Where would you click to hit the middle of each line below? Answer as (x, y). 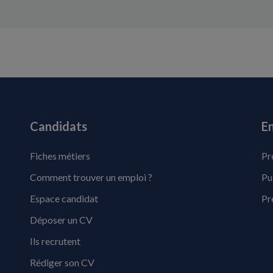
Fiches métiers (60, 156)
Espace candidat (64, 198)
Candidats (58, 126)
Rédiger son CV (62, 262)
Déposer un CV (61, 220)
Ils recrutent (55, 241)
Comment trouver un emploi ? (91, 177)
